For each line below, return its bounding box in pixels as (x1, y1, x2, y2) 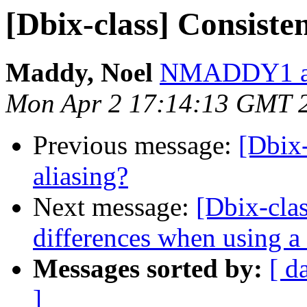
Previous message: (33, 130, 238, 160)
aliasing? (33, 161, 128, 191)
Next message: (33, 192, 196, 222)
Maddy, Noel (5, 58, 153, 88)
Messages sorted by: (33, 254, 262, 284)
